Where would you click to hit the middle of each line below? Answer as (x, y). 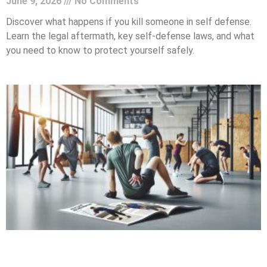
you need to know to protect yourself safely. (100, 51)
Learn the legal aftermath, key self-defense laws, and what (130, 36)
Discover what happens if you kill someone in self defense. (129, 22)
